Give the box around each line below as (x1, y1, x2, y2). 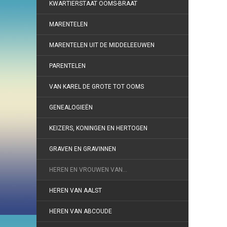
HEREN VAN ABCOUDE (49, 208, 112, 215)
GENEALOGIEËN (49, 104, 93, 111)
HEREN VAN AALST (49, 187, 102, 194)
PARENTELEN (49, 62, 86, 69)
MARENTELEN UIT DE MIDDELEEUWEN (49, 42, 155, 49)
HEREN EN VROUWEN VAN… (49, 166, 127, 173)
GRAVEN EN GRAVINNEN (49, 145, 116, 153)
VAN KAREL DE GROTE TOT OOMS (49, 83, 144, 90)
